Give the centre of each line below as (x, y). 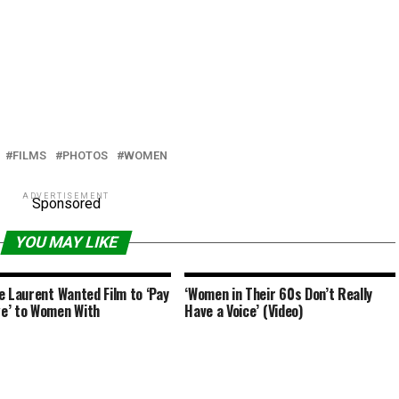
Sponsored (66, 204)
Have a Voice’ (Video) (244, 311)
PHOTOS (85, 155)
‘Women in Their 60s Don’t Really (279, 294)
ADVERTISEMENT (66, 196)
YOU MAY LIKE (66, 242)
